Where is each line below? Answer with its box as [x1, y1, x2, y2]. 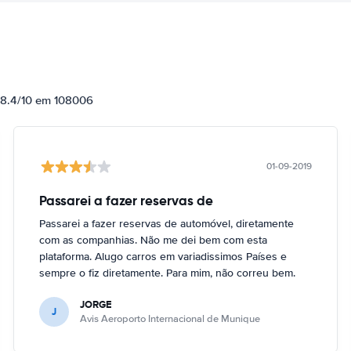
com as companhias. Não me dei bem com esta [39, 233, 268, 247]
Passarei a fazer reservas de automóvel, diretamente [39, 216, 295, 230]
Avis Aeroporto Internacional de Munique [80, 312, 261, 325]
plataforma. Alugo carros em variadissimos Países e [39, 249, 288, 263]
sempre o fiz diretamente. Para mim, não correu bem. [39, 266, 296, 280]
